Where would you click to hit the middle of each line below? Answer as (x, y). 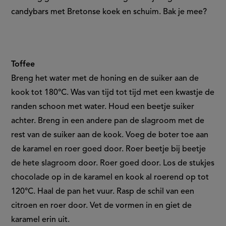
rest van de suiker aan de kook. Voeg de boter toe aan (110, 135)
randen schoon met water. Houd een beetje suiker (103, 107)
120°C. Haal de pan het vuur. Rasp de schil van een (103, 192)
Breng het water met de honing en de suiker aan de (105, 79)
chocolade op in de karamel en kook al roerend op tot (110, 178)
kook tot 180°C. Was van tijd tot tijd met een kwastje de (113, 93)
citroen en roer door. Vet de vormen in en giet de (102, 206)
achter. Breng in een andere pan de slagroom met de (108, 121)
